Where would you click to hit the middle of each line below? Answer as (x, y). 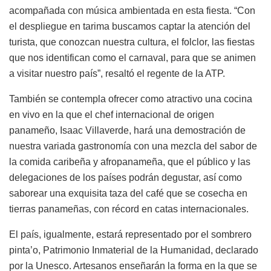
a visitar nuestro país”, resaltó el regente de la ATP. (117, 73)
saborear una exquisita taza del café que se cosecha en (128, 193)
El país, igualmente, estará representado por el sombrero (130, 234)
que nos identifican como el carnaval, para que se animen (132, 57)
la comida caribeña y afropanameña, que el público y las (130, 162)
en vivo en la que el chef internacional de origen (112, 114)
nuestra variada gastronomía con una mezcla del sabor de (133, 146)
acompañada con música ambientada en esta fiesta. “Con (132, 10)
